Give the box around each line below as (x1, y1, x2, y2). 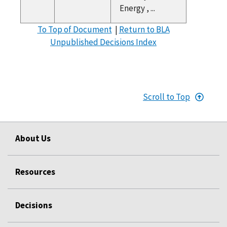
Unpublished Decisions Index (50, 36, 157, 48)
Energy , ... (119, 2, 155, 14)
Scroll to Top (143, 91, 191, 102)
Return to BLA (119, 23, 170, 35)
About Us (15, 132, 51, 144)
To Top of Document (37, 23, 112, 35)
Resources (15, 166, 55, 177)
